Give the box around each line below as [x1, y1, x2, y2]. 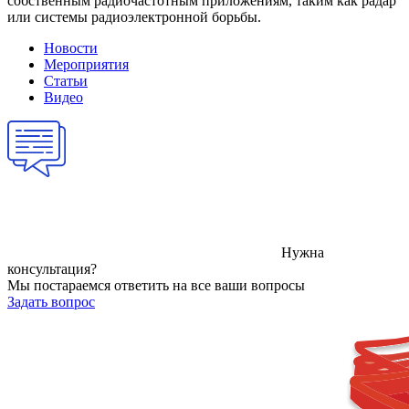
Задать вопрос [7, 293, 95, 309]
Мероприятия [44, 56, 129, 72]
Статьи [44, 72, 88, 89]
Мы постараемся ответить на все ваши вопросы [7, 277, 305, 293]
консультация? [7, 260, 97, 277]
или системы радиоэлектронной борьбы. [7, 8, 261, 25]
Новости [44, 39, 98, 56]
